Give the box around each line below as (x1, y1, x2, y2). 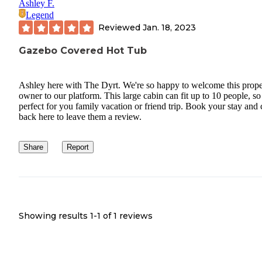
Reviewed (98, 22, 143, 33)
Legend (26, 10, 54, 20)
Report (67, 142, 89, 151)
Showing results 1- (19, 210, 97, 221)
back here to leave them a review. (19, 111, 142, 122)
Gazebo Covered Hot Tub (19, 45, 147, 57)
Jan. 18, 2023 (143, 22, 196, 33)
